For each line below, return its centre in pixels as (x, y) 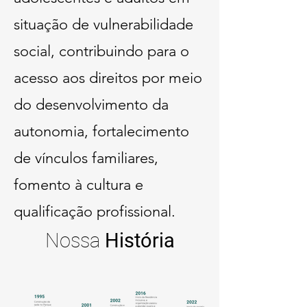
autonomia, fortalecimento (101, 131)
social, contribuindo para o (101, 51)
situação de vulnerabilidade (103, 24)
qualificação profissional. (95, 211)
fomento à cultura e (78, 185)
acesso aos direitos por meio (108, 78)
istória (147, 241)
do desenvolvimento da (91, 105)
